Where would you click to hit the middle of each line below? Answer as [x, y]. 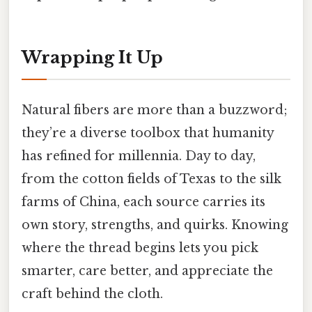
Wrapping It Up [92, 58]
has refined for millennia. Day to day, [139, 156]
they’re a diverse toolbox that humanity [148, 133]
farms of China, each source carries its [143, 202]
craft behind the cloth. [92, 294]
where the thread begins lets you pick [140, 248]
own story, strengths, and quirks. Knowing [155, 225]
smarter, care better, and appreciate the [147, 271]
